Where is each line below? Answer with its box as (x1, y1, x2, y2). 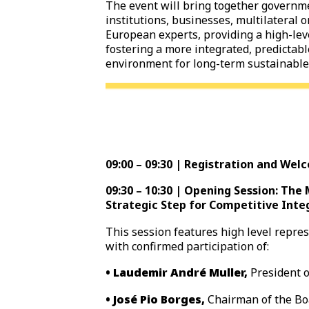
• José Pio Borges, (106, 291, 208, 307)
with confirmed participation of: (106, 238, 270, 254)
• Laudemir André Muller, (106, 265, 251, 281)
